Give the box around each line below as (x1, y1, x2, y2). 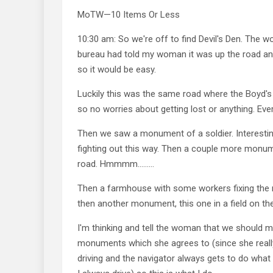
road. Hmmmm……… (77, 158, 154, 169)
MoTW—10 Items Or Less (77, 9, 180, 20)
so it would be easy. (77, 63, 156, 75)
